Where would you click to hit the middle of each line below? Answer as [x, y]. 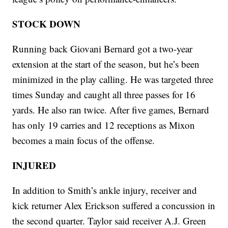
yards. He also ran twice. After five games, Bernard [111, 110]
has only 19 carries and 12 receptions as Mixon [104, 125]
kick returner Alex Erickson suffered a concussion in [114, 206]
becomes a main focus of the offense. [84, 140]
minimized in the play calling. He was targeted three [113, 79]
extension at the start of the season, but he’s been [106, 64]
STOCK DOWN [47, 24]
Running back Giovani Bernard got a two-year [103, 49]
